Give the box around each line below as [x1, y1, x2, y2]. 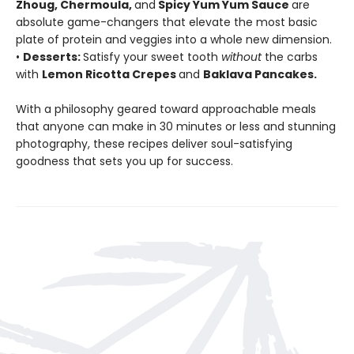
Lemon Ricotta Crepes [42, 66, 179, 82]
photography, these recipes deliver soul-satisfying [16, 136, 292, 152]
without [221, 49, 265, 65]
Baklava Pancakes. [203, 66, 317, 82]
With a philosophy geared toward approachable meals [16, 101, 316, 117]
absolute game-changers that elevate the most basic [16, 14, 318, 30]
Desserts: [23, 49, 83, 65]
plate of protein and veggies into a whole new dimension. [16, 32, 332, 47]
